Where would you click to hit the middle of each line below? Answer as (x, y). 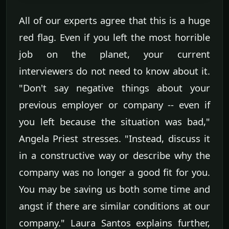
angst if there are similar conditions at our (114, 205)
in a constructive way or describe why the (114, 155)
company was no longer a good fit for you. (114, 172)
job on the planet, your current (114, 54)
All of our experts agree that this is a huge (114, 20)
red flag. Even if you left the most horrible (114, 37)
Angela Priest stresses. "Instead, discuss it (114, 138)
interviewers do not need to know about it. (114, 71)
